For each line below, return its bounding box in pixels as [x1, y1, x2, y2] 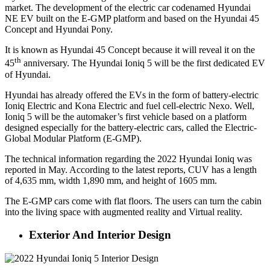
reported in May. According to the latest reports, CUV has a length [5, 164, 257, 175]
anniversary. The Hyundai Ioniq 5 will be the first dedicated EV [21, 58, 265, 69]
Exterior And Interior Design [29, 228, 171, 242]
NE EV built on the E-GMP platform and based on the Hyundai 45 [5, 13, 259, 24]
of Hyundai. [5, 69, 51, 80]
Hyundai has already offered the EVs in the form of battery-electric [5, 89, 259, 100]
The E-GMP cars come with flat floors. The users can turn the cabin [5, 195, 262, 206]
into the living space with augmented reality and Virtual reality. [5, 206, 242, 217]
